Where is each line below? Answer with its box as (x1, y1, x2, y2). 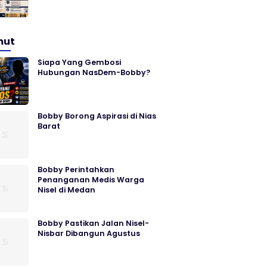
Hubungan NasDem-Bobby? (38, 67, 150, 77)
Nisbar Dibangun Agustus (38, 228, 140, 238)
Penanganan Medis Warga (38, 175, 144, 185)
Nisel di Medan (38, 185, 95, 195)
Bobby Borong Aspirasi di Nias (38, 111, 156, 121)
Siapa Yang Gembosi (38, 57, 121, 67)
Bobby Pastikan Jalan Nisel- (38, 218, 149, 228)
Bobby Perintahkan (38, 164, 114, 175)
